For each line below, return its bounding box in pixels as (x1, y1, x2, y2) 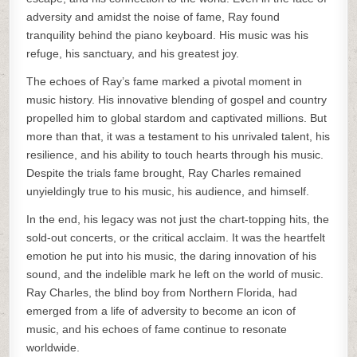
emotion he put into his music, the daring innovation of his (26, 249, 317, 262)
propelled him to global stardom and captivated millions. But (26, 112, 328, 124)
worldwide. (26, 341, 80, 354)
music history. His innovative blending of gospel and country (26, 93, 328, 106)
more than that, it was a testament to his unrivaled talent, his (26, 130, 331, 143)
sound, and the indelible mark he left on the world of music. (26, 268, 324, 280)
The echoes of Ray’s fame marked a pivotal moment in (26, 75, 303, 88)
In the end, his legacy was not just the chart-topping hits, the (26, 213, 330, 226)
